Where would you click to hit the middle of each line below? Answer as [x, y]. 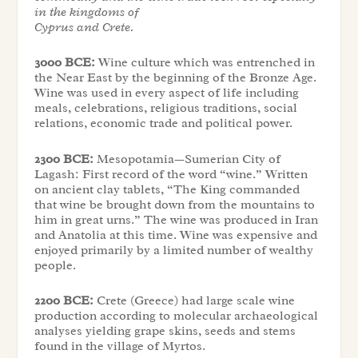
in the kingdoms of [86, 12]
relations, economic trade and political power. [163, 123]
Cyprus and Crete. [84, 27]
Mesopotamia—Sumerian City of [187, 159]
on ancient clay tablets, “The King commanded [167, 189]
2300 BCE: [64, 159]
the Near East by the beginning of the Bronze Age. [175, 78]
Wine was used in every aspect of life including [166, 93]
